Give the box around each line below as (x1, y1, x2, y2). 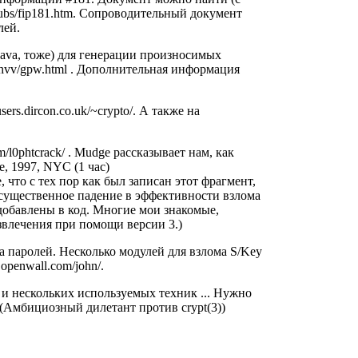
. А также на (132, 104, 200, 118)
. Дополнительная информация (66, 62, 240, 77)
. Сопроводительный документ (72, 6, 242, 21)
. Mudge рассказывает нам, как (64, 145, 234, 160)
